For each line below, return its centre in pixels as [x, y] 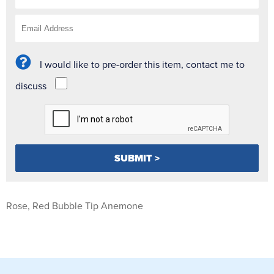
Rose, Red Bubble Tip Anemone [75, 206]
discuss [31, 87]
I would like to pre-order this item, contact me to [142, 65]
